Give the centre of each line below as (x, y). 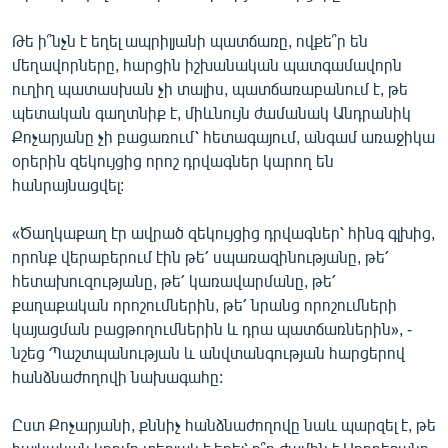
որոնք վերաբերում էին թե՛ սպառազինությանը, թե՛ (200, 256)
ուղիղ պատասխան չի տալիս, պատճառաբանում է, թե (210, 88)
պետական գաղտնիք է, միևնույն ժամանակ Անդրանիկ (211, 112)
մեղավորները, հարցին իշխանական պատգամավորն (207, 64)
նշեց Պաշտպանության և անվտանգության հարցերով (208, 352)
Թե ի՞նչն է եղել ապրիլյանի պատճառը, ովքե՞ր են (190, 40)
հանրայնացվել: (68, 184)
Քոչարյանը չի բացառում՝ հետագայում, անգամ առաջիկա (223, 136)
